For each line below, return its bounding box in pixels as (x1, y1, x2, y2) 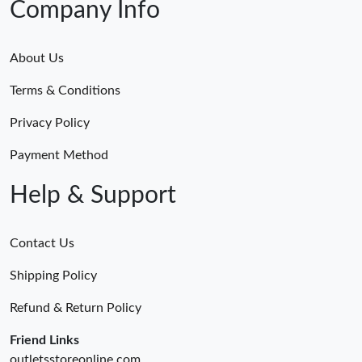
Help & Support (10, 183, 176, 208)
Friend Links (10, 333, 79, 347)
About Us (10, 51, 64, 65)
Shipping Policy (10, 268, 97, 282)
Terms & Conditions (10, 83, 120, 97)
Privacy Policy (10, 116, 90, 129)
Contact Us (10, 236, 74, 250)
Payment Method (10, 148, 108, 162)
